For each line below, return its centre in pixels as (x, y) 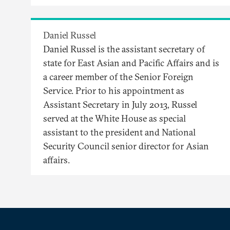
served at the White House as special (114, 119)
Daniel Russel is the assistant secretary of (124, 49)
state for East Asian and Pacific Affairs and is (131, 63)
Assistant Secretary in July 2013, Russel (120, 105)
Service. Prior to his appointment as (114, 91)
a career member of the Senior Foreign (118, 77)
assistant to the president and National (119, 132)
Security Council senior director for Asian (126, 146)
